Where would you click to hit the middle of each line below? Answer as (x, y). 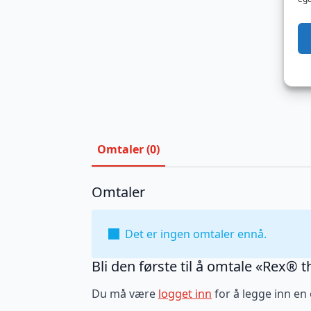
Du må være (125, 293)
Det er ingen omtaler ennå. (196, 234)
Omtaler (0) (128, 149)
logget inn (185, 293)
